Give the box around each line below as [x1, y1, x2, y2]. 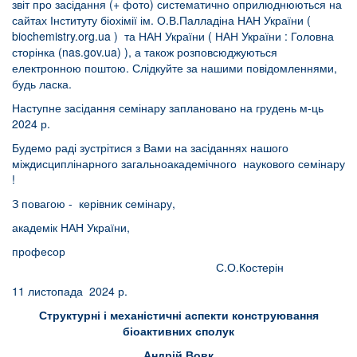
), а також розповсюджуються [121, 44, 277, 61]
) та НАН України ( [111, 28, 215, 45]
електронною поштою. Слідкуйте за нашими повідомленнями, [12, 60, 337, 76]
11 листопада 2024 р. [12, 283, 127, 300]
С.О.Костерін [12, 259, 284, 276]
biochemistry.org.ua [12, 28, 111, 45]
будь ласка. [12, 76, 78, 92]
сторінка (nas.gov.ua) [12, 44, 121, 61]
